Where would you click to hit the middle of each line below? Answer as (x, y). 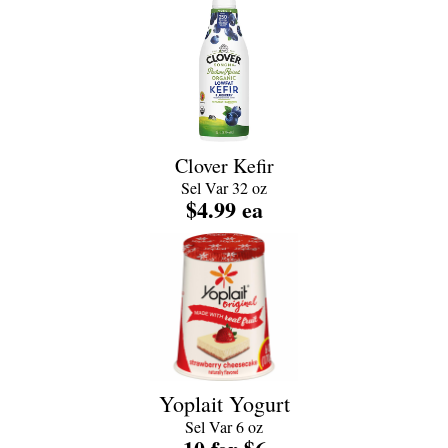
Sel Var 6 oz (224, 426)
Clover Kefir (224, 165)
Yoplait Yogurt (224, 403)
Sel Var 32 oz (224, 187)
